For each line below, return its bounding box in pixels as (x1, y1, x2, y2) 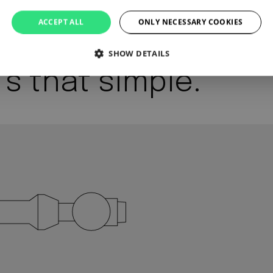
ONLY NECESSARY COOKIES (138, 16, 243, 27)
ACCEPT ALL (38, 16, 84, 27)
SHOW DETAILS (108, 48, 170, 59)
